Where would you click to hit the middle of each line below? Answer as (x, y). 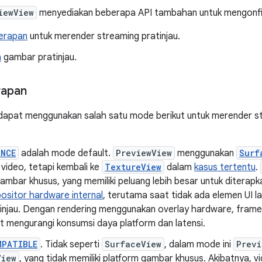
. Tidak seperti (71, 244)
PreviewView (144, 153)
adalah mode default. (66, 153)
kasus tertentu (225, 167)
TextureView (133, 167)
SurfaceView (133, 244)
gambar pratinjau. (39, 57)
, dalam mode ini (199, 244)
